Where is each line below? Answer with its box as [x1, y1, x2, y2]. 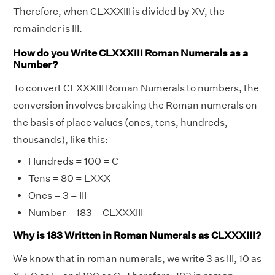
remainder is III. [13, 23, 82, 35]
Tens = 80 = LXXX [28, 172, 110, 184]
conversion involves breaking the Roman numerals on [13, 99, 257, 111]
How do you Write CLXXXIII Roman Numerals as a [13, 47, 248, 59]
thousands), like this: [13, 133, 108, 145]
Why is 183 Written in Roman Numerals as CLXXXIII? [13, 230, 261, 242]
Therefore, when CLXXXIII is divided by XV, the [13, 6, 225, 18]
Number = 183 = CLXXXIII [28, 206, 143, 219]
